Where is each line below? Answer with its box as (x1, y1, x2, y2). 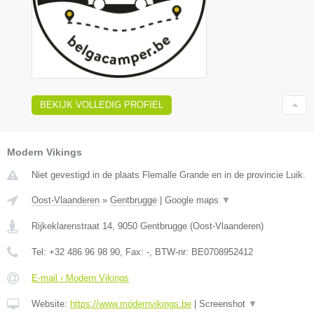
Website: (32, 299, 70, 310)
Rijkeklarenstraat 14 (32, 221, 112, 232)
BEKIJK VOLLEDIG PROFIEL (40, 100, 163, 111)
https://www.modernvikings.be (70, 299, 191, 310)
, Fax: (120, 247, 146, 258)
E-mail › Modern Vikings (32, 273, 129, 284)
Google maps (165, 195, 221, 206)
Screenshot (199, 299, 248, 310)
